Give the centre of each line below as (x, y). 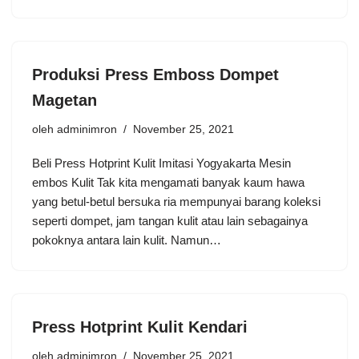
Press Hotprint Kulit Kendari (140, 327)
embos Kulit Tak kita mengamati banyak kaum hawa (168, 182)
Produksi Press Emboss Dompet (155, 74)
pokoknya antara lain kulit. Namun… (128, 240)
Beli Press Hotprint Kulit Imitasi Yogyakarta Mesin (161, 163)
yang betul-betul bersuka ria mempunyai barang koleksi (176, 201)
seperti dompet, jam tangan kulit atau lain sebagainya (170, 220)
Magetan (65, 100)
